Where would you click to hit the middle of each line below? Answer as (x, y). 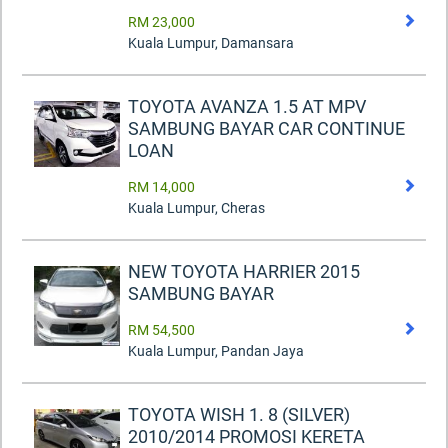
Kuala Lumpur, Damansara (211, 43)
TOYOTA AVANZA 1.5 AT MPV (247, 107)
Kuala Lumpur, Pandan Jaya (216, 351)
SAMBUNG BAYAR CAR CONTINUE (266, 129)
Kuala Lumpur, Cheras (196, 208)
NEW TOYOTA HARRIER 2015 (244, 272)
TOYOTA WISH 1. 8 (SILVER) (239, 415)
